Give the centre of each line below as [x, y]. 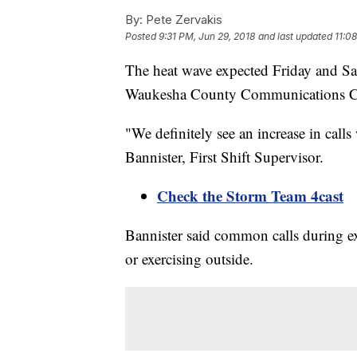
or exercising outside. [192, 259]
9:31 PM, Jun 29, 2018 [207, 37]
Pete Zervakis [182, 20]
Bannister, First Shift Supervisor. [227, 157]
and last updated [295, 37]
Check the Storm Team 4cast [250, 196]
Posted [142, 37]
